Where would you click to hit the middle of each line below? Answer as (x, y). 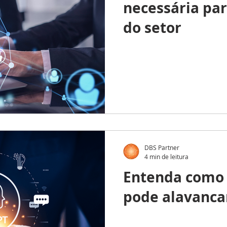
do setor (152, 28)
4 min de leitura (166, 156)
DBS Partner (162, 147)
